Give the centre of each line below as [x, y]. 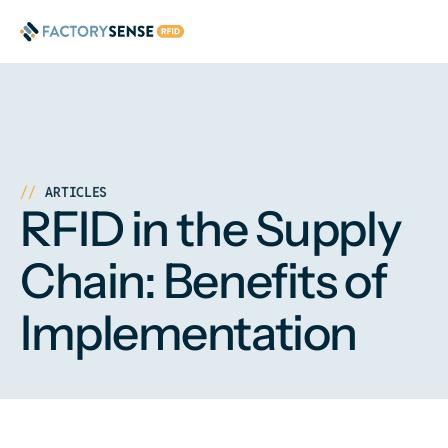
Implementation [188, 332]
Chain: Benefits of [203, 280]
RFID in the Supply [210, 228]
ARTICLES [76, 192]
